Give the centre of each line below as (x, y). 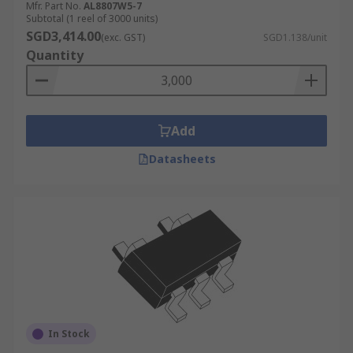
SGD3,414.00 (63, 36)
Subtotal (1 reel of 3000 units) (92, 19)
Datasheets (182, 159)
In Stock (69, 334)
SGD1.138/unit (295, 37)
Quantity (55, 55)
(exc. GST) (123, 37)
